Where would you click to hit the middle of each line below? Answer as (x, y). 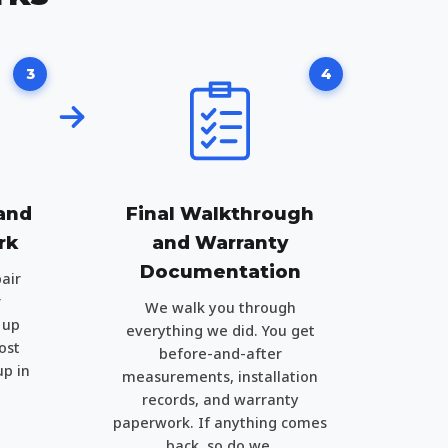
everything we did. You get (220, 330)
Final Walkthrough (220, 213)
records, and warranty (220, 399)
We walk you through (220, 307)
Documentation (220, 271)
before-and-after (220, 353)
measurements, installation (220, 376)
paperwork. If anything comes (220, 422)
